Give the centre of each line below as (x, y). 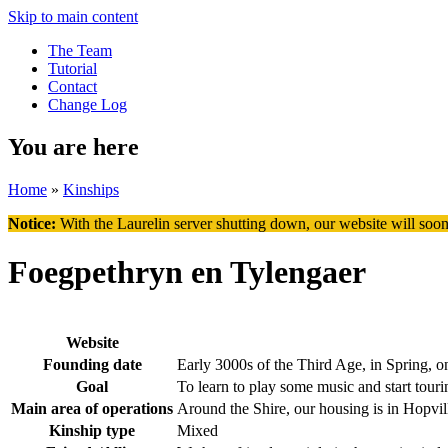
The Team (80, 50)
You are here (73, 146)
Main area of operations (92, 408)
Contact (72, 86)
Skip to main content (73, 16)
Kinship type (92, 430)
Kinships (91, 189)
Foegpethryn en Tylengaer (187, 272)
